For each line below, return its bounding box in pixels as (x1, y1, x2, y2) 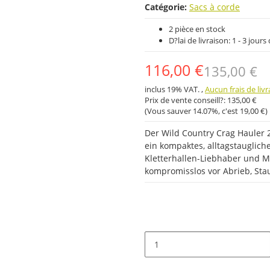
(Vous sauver (145, 105, 193, 116)
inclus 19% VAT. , (145, 83, 205, 95)
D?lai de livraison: (169, 34, 232, 46)
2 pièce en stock (169, 23, 225, 34)
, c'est (218, 105, 240, 116)
